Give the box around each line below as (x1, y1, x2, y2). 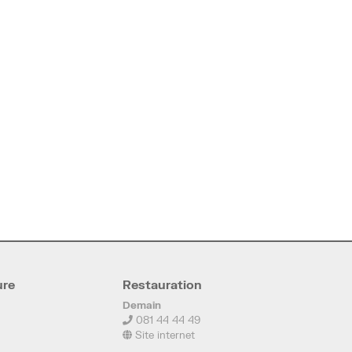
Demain (123, 298, 161, 311)
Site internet (132, 328, 195, 341)
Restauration (123, 277, 202, 291)
